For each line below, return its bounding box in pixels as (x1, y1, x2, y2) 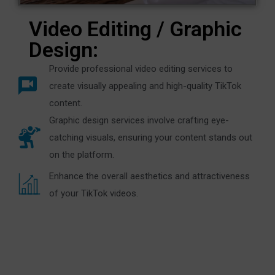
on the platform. (49, 149, 114, 161)
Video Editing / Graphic (29, 17, 242, 42)
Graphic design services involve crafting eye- (49, 115, 229, 126)
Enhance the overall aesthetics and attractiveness (49, 170, 250, 182)
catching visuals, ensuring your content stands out (49, 132, 252, 144)
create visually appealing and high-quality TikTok (49, 80, 241, 92)
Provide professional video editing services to (49, 63, 233, 75)
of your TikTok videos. (49, 187, 138, 199)
